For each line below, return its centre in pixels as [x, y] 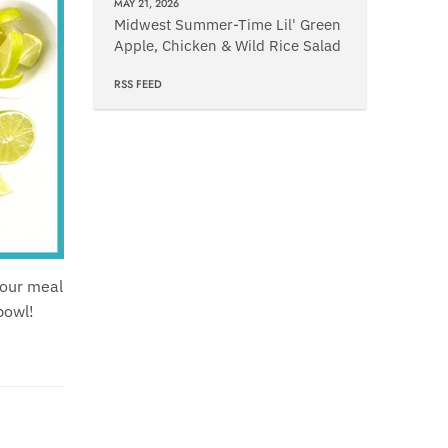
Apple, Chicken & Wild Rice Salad [227, 45]
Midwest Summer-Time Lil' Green [227, 24]
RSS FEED [137, 84]
